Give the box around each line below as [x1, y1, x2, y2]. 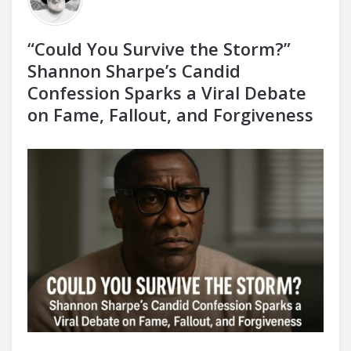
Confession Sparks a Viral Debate [27, 81, 306, 104]
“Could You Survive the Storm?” [27, 37, 291, 60]
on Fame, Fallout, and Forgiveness [27, 103, 313, 126]
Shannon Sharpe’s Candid [27, 59, 241, 82]
